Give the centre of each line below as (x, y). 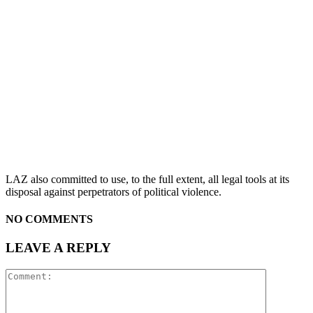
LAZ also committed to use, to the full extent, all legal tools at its (147, 179)
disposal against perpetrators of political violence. (114, 191)
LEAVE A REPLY (58, 248)
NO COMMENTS (49, 219)
